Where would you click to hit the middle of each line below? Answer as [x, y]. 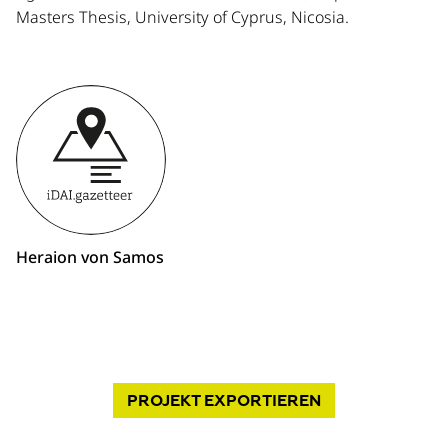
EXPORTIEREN [260, 400]
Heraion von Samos [90, 257]
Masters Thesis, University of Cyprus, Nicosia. [182, 17]
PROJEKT [163, 400]
